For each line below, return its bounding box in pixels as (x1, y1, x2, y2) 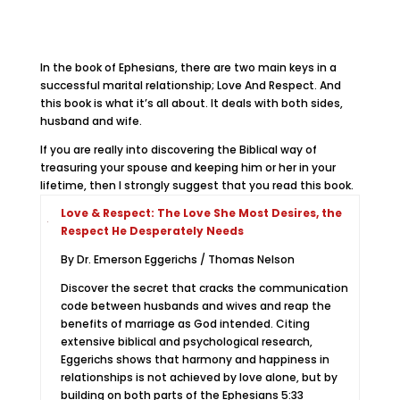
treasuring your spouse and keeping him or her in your (39, 160, 336, 175)
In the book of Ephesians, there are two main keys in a (39, 60, 337, 75)
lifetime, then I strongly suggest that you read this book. (39, 178, 354, 193)
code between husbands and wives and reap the (60, 298, 331, 313)
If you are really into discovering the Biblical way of (39, 142, 317, 157)
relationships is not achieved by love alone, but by (60, 370, 337, 385)
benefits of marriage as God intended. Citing (60, 316, 310, 331)
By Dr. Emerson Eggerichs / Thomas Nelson (60, 252, 295, 267)
